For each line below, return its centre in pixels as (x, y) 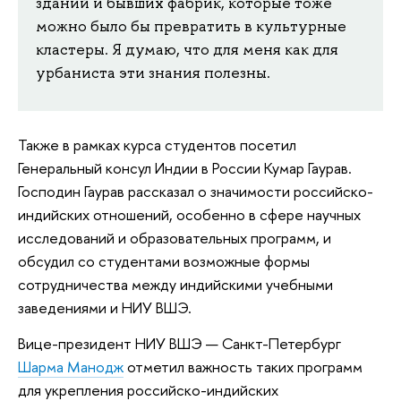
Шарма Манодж (71, 366)
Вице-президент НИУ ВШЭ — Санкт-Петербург (179, 343)
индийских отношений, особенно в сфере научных (189, 215)
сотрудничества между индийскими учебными (175, 285)
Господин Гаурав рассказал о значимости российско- (196, 192)
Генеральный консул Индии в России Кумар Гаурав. (185, 168)
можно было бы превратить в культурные (191, 26)
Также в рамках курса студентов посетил (157, 145)
